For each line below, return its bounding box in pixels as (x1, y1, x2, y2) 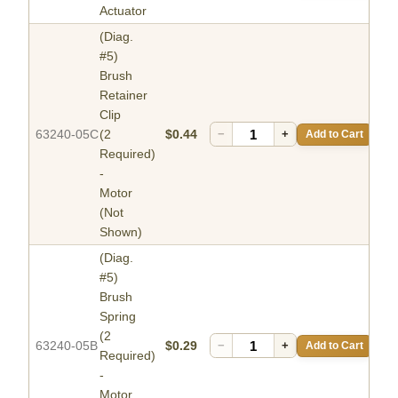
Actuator (99, 4, 147, 19)
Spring (99, 309, 136, 324)
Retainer (99, 88, 147, 103)
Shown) (99, 225, 142, 240)
